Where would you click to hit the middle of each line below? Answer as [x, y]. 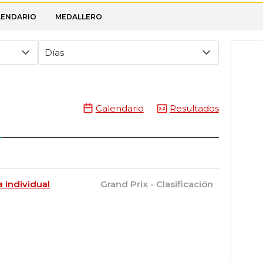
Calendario [119, 108]
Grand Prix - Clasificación [156, 184]
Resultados [194, 108]
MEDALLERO [79, 17]
